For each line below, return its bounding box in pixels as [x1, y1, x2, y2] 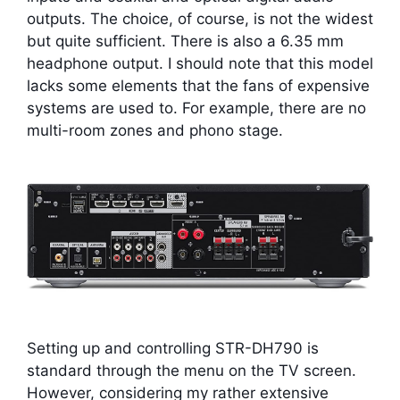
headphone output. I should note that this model [27, 54, 373, 72]
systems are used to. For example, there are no [27, 98, 366, 117]
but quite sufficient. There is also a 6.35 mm [27, 31, 344, 50]
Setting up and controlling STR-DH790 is [27, 339, 319, 358]
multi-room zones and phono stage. [27, 121, 283, 139]
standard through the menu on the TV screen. [27, 362, 356, 380]
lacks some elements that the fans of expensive [27, 76, 370, 95]
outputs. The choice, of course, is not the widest [27, 9, 373, 28]
